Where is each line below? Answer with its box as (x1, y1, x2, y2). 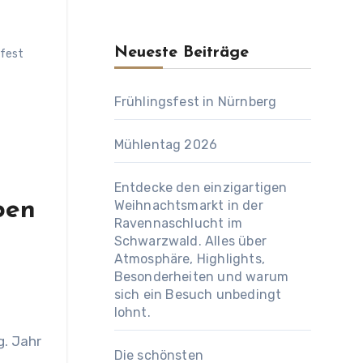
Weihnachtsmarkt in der (113, 198, 263, 213)
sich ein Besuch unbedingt (113, 287, 282, 302)
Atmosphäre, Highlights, (113, 251, 266, 267)
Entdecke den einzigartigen (113, 180, 288, 195)
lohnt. (113, 305, 151, 320)
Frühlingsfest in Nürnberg (113, 94, 277, 109)
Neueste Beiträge (113, 45, 249, 61)
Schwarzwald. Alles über (113, 233, 267, 249)
